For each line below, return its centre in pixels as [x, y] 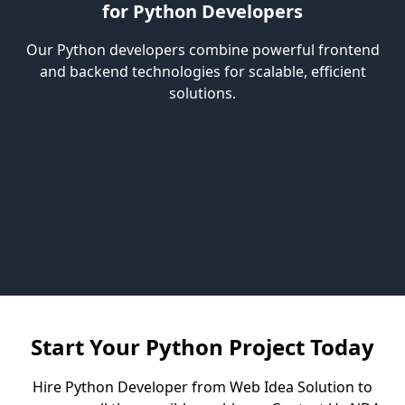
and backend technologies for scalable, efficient [202, 71]
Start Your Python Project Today [202, 346]
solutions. [202, 93]
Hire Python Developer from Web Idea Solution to [202, 386]
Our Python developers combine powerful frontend [202, 49]
